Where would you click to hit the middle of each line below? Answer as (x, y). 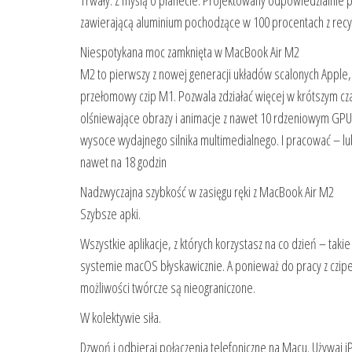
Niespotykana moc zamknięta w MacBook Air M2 (190, 52)
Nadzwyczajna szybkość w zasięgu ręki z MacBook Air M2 (207, 192)
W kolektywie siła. (121, 318)
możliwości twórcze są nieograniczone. (168, 288)
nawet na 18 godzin (123, 162)
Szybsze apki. (110, 214)
